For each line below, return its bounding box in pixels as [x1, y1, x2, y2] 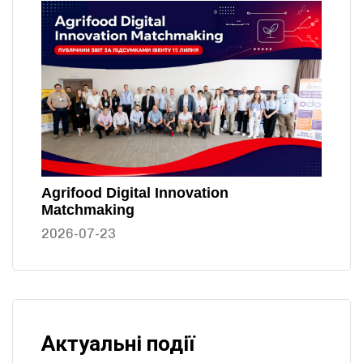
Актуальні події [41, 331, 194, 356]
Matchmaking [41, 201, 135, 218]
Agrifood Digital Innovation [41, 184, 228, 201]
